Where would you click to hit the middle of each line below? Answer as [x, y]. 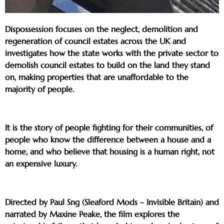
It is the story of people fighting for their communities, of [109, 128]
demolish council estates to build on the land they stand [107, 65]
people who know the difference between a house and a [108, 140]
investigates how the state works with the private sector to [112, 53]
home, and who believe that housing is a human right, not [110, 152]
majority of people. [39, 89]
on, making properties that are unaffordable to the [97, 77]
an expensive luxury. [41, 164]
